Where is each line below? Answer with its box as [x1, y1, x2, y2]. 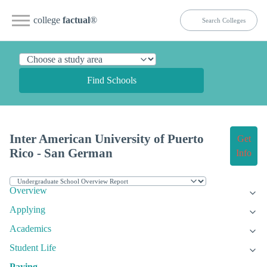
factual [63, 15, 90, 25]
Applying [10, 204, 45, 215]
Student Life [10, 243, 56, 253]
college [33, 15, 63, 25]
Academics [10, 223, 51, 234]
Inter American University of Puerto [10, 132, 204, 146]
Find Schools [86, 75, 136, 85]
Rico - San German [10, 146, 113, 160]
